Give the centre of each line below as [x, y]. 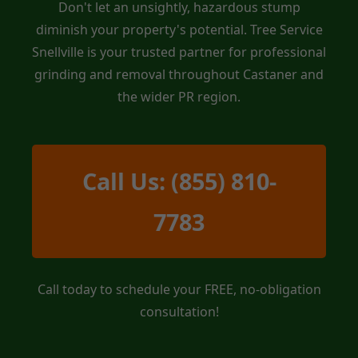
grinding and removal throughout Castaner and [179, 74]
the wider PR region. [179, 96]
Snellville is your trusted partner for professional [179, 52]
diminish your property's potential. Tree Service [179, 29]
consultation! [179, 311]
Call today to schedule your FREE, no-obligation [179, 289]
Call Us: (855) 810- [179, 181]
